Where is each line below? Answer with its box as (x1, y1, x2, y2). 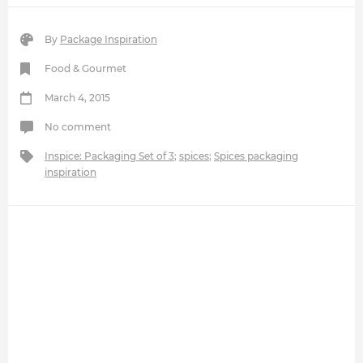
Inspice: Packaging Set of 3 (45, 150, 174, 163)
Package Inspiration (60, 33, 157, 46)
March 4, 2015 (45, 92, 110, 105)
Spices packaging (214, 150, 298, 163)
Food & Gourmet (45, 62, 126, 75)
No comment (45, 121, 111, 134)
